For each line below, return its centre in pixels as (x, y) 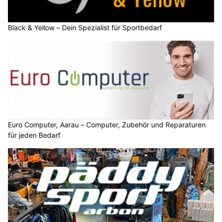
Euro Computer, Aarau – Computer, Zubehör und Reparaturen (107, 125)
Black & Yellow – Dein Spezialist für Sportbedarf (85, 27)
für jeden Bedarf (34, 135)
